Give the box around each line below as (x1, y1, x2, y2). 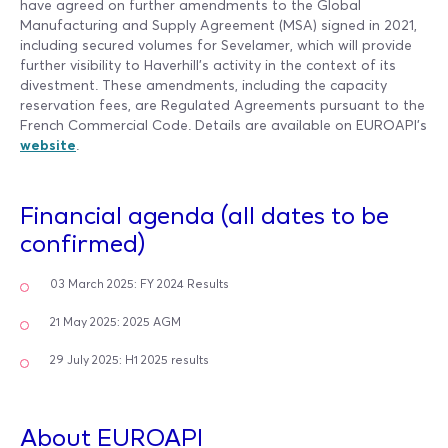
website (20, 138, 76, 153)
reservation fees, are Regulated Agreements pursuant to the (20, 98, 425, 113)
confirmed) (20, 233, 145, 258)
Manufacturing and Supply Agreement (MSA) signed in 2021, (20, 18, 417, 33)
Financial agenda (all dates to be (20, 205, 389, 230)
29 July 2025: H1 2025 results (50, 354, 209, 367)
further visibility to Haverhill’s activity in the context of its (20, 58, 396, 73)
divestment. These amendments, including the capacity (20, 78, 387, 93)
